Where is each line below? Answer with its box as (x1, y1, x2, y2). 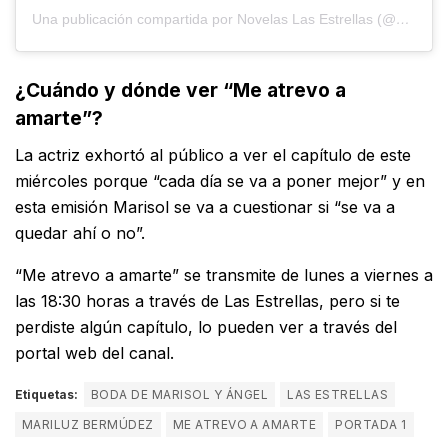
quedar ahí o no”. (15, 223, 145, 244)
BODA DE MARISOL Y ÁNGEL (91, 387, 269, 403)
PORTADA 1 (335, 417, 407, 433)
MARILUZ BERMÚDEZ (22, 417, 154, 433)
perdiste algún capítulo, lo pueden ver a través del (15, 317, 397, 338)
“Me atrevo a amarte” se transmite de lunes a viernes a (15, 265, 433, 286)
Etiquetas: (15, 387, 78, 403)
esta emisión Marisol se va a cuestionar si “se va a (15, 197, 395, 218)
